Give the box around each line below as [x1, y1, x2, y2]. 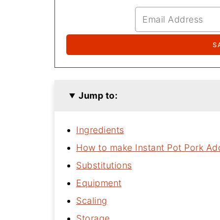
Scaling [76, 195, 108, 206]
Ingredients [76, 125, 124, 136]
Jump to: [79, 90, 118, 101]
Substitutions [76, 160, 132, 171]
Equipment [76, 178, 122, 189]
